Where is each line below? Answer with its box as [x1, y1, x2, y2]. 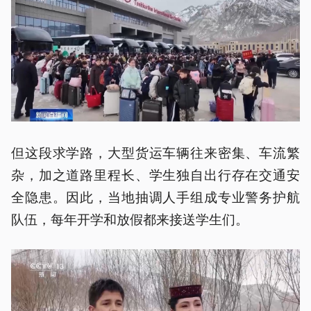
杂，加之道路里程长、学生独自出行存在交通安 [11, 165, 300, 184]
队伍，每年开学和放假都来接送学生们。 [11, 209, 249, 228]
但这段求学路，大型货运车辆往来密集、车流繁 [11, 142, 300, 162]
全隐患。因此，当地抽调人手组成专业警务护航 [11, 187, 300, 206]
